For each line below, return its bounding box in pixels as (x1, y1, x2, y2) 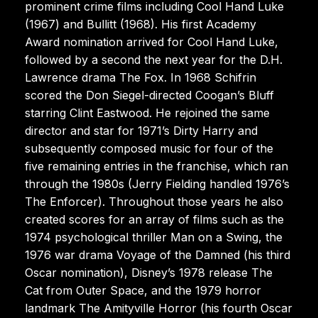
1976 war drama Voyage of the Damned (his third (25, 247, 290, 262)
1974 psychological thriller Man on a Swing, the (25, 229, 283, 244)
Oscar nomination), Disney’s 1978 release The (25, 265, 273, 280)
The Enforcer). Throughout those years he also (25, 194, 283, 209)
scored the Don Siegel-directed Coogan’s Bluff (25, 87, 274, 102)
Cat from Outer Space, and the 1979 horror (25, 283, 261, 297)
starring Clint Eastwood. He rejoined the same (25, 105, 270, 120)
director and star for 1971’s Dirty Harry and (25, 123, 258, 138)
